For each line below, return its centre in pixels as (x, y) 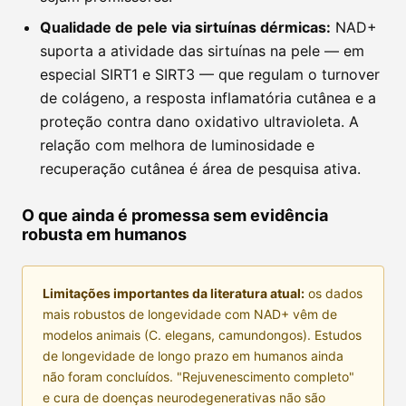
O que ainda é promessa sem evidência (175, 216)
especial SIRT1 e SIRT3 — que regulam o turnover (210, 75)
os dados (333, 294)
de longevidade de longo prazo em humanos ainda (193, 356)
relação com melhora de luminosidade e (177, 145)
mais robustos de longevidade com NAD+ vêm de (190, 314)
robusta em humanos (104, 235)
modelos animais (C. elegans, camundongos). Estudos (202, 335)
